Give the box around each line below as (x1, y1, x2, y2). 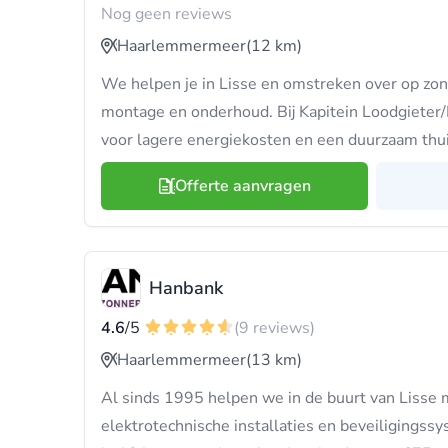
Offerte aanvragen (174, 175, 311, 197)
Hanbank (149, 276, 223, 300)
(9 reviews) (234, 317, 315, 339)
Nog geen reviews (101, 3, 232, 25)
